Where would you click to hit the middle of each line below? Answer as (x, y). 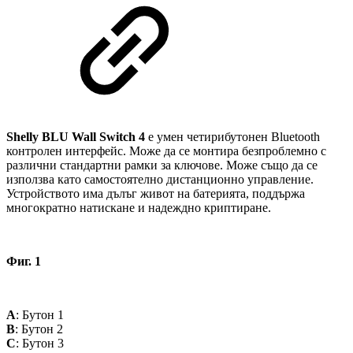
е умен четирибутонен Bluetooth (232, 137)
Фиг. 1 (24, 262)
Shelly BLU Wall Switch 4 (76, 137)
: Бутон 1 (40, 315)
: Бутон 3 (40, 344)
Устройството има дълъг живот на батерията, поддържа (156, 194)
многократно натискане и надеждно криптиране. (139, 208)
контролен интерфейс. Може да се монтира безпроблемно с (166, 151)
